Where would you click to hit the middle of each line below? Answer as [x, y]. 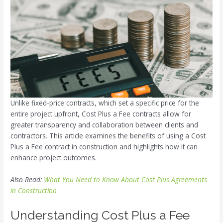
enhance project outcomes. [54, 158]
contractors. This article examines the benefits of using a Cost [108, 136]
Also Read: [27, 180]
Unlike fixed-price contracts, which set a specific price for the [105, 103]
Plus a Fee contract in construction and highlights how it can [104, 147]
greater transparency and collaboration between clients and [105, 125]
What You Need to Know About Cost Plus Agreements [126, 180]
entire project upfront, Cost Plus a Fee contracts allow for [101, 114]
